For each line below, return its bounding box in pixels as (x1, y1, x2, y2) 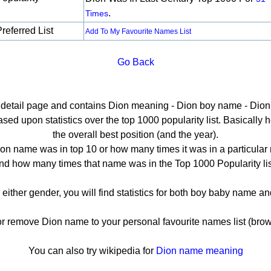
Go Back (117, 57, 154, 67)
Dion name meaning (155, 246, 243, 256)
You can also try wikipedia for (28, 246, 156, 256)
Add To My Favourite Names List (85, 27, 191, 36)
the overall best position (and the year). (53, 129, 218, 140)
